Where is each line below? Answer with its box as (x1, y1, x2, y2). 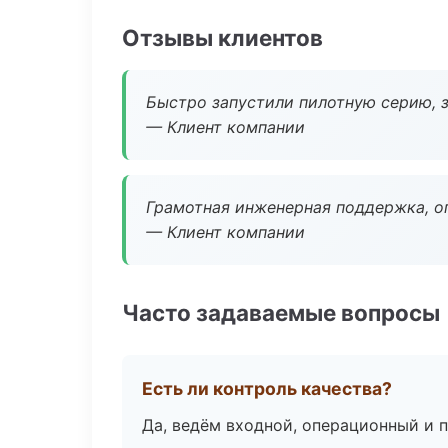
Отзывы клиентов (122, 24, 323, 51)
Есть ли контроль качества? (142, 378, 392, 399)
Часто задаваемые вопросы (122, 299, 440, 326)
